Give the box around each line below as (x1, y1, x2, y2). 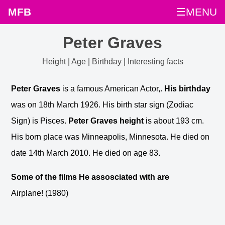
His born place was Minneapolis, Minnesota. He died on (11, 132, 210, 141)
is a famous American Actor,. (60, 84, 165, 93)
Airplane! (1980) (11, 188, 69, 197)
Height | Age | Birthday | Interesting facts (42, 57, 183, 66)
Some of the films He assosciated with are (11, 172, 170, 181)
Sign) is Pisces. (11, 116, 69, 125)
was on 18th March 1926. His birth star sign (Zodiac (11, 100, 194, 109)
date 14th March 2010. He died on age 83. (11, 148, 161, 157)
